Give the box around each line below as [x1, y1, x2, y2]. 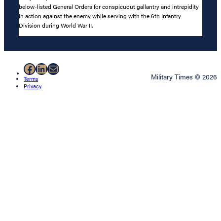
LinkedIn [35, 60, 81, 77]
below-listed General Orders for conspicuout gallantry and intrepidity [19, 1, 199, 11]
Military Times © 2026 [151, 72, 217, 82]
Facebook [23, 60, 74, 77]
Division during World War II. [19, 20, 93, 30]
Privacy [24, 82, 41, 90]
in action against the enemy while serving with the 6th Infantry [19, 11, 181, 20]
